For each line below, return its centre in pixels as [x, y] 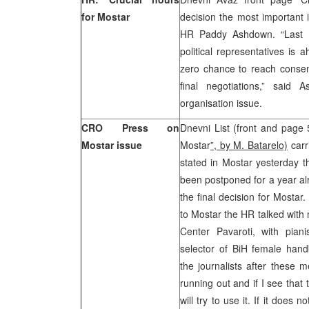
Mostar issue [112, 145]
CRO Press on [130, 128]
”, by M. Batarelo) [249, 145]
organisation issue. [221, 103]
